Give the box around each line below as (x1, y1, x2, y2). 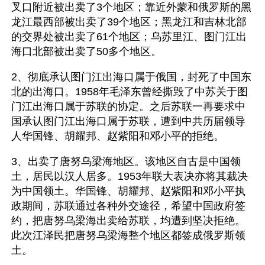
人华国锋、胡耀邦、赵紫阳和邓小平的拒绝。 (11, 130, 227, 142)
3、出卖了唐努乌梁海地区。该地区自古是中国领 (11, 156, 241, 167)
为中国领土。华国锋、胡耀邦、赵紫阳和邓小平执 (11, 185, 245, 197)
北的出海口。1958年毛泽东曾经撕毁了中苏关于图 (11, 86, 248, 98)
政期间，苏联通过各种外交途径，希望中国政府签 (11, 200, 245, 212)
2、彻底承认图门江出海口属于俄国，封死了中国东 (11, 71, 251, 83)
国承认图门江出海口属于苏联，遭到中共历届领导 (11, 115, 245, 127)
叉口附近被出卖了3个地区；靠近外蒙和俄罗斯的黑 (11, 1, 251, 13)
